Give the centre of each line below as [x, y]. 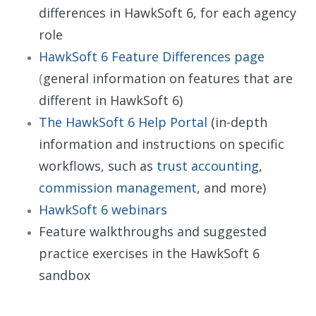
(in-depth [237, 122]
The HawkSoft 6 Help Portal [123, 122]
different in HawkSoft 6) [113, 100]
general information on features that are [168, 78]
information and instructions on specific [162, 144]
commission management [118, 187]
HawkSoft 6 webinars [103, 209]
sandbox [65, 275]
